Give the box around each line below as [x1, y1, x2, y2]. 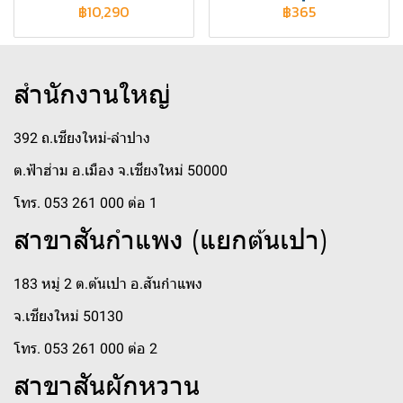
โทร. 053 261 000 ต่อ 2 [13, 340, 157, 357]
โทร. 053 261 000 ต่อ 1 [13, 194, 157, 211]
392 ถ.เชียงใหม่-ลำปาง [13, 130, 150, 147]
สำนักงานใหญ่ [13, 77, 171, 111]
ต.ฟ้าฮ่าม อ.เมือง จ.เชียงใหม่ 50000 [13, 162, 228, 179]
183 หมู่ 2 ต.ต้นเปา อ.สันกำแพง [13, 275, 202, 292]
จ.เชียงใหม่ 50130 [13, 308, 123, 325]
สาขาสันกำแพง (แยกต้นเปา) [13, 223, 328, 256]
